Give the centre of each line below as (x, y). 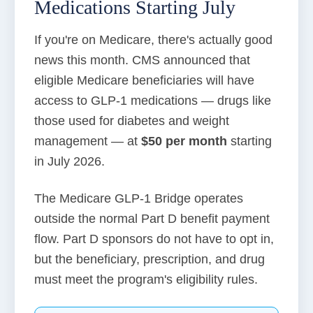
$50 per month (184, 141)
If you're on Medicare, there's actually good (153, 39)
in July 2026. (70, 161)
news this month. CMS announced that (142, 60)
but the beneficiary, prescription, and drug (150, 259)
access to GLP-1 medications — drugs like (153, 100)
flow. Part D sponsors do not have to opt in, (154, 239)
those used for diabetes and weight (132, 121)
